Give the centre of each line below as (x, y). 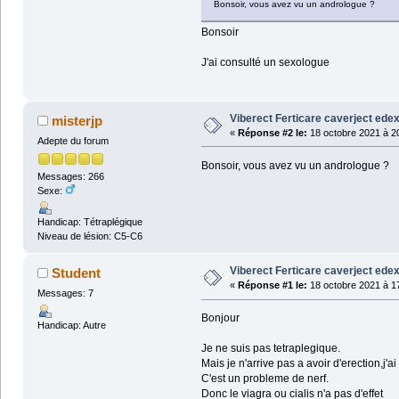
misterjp (77, 120)
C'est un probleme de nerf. (265, 379)
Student (77, 273)
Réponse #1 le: (272, 285)
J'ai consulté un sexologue (265, 62)
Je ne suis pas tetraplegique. (270, 349)
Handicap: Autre (71, 325)
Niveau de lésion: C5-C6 (90, 236)
